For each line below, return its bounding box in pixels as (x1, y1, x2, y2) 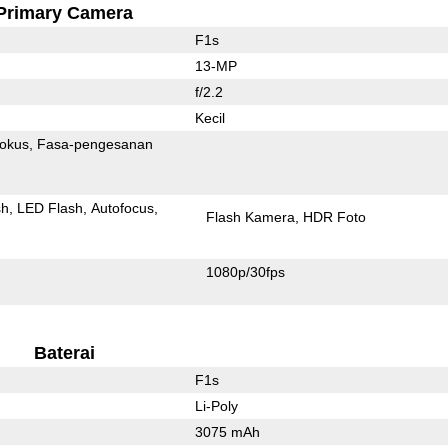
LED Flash (17, 199, 84, 216)
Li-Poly (194, 397, 238, 414)
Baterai (33, 342, 95, 363)
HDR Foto (303, 208, 367, 225)
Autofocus (91, 199, 155, 216)
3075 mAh (194, 423, 260, 440)
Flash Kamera (206, 208, 296, 225)
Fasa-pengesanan (37, 135, 154, 152)
